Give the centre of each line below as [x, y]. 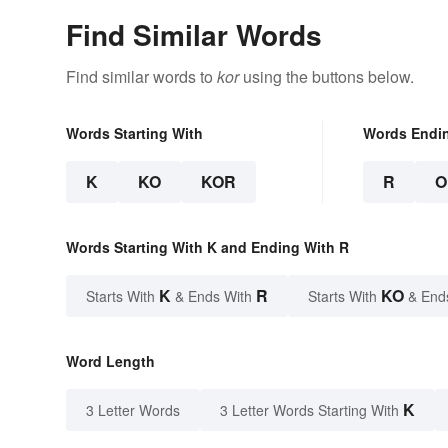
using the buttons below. [326, 76]
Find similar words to [141, 76]
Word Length [110, 360]
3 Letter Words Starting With [309, 409]
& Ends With [213, 295]
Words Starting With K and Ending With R [207, 246]
